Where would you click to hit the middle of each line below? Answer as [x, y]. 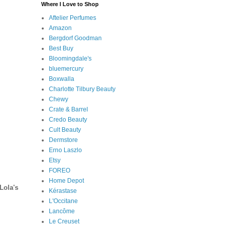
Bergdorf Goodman [75, 38]
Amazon [60, 28]
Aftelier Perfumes [73, 18]
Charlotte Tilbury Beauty [82, 89]
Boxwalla [62, 79]
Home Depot [66, 180]
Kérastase [63, 191]
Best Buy [61, 48]
